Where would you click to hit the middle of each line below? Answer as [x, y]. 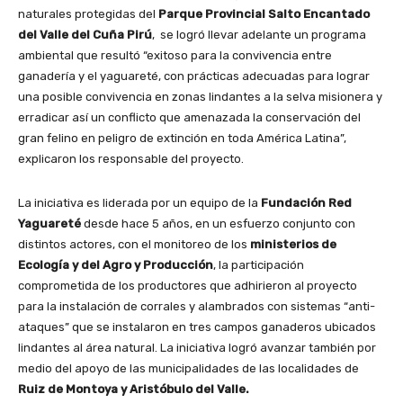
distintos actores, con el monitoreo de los [134, 245]
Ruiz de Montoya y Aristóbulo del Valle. [134, 390]
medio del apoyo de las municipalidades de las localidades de [188, 369]
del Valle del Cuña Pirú [85, 35]
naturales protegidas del [88, 14]
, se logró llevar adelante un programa [259, 35]
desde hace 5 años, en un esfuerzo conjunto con [218, 224]
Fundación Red [305, 203]
